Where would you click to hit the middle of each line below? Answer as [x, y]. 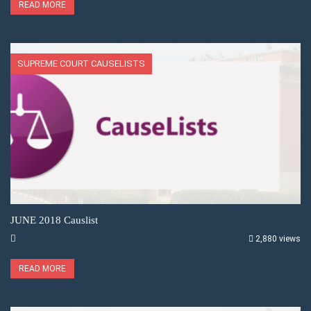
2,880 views [278, 238]
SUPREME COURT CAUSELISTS [81, 63]
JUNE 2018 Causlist [54, 220]
